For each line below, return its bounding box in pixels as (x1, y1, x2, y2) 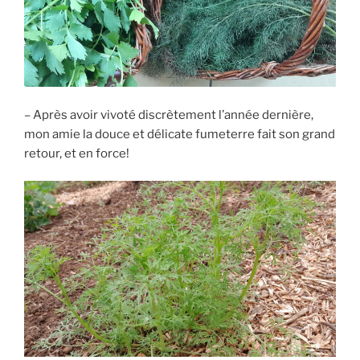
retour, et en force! (24, 145, 129, 161)
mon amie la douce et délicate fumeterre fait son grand (24, 126, 335, 141)
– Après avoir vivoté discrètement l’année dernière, (24, 107, 313, 122)
